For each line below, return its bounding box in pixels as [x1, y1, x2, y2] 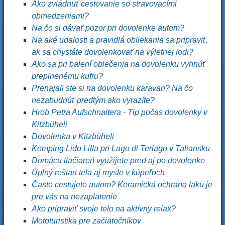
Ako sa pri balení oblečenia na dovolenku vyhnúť [32, 60, 205, 68]
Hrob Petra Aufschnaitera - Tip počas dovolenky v [32, 108, 207, 117]
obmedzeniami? [32, 12, 89, 20]
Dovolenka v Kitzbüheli [32, 132, 114, 141]
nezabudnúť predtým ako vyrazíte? [32, 96, 157, 104]
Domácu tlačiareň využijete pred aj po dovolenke [32, 156, 205, 165]
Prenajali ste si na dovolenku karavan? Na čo [32, 84, 193, 92]
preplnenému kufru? [32, 72, 105, 80]
